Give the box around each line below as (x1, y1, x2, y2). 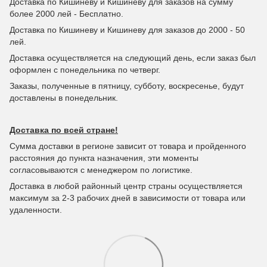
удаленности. (10, 205, 62, 215)
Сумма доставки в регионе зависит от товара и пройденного (10, 141, 246, 151)
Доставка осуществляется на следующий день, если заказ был (10, 53, 256, 63)
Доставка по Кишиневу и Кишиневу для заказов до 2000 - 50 (10, 25, 245, 35)
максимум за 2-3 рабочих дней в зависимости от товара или (10, 193, 246, 203)
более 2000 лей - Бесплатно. (10, 9, 123, 19)
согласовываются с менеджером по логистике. (10, 165, 193, 175)
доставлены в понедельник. (10, 93, 118, 103)
